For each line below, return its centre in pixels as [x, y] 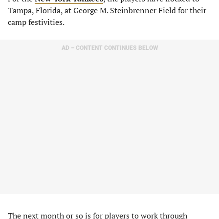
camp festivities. [36, 22]
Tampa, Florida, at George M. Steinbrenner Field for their [107, 10]
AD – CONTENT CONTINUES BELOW [109, 48]
